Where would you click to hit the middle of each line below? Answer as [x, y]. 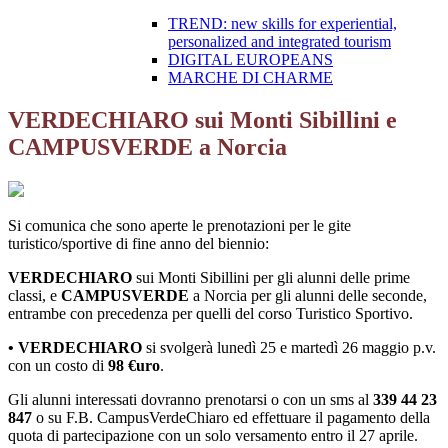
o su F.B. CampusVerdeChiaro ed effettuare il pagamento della [231, 418]
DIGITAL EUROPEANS [250, 60]
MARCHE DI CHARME [250, 78]
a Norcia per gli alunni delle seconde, [308, 296]
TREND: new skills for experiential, [282, 24]
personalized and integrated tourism [279, 42]
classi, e [34, 296]
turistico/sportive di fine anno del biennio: [138, 244]
